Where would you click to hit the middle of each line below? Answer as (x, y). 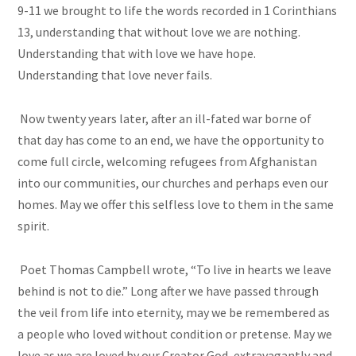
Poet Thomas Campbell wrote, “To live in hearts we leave (175, 270)
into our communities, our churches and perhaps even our (173, 183)
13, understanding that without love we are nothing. (159, 32)
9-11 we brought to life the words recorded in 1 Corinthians (178, 11)
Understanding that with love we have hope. (137, 54)
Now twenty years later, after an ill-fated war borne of (165, 119)
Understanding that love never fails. (115, 75)
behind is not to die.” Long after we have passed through (168, 291)
